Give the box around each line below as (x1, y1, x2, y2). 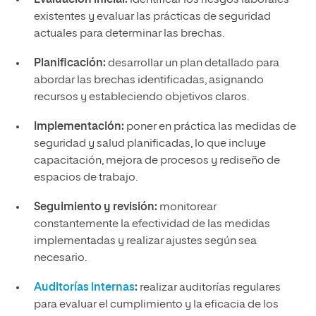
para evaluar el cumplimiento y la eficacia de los (33, 299, 279, 310)
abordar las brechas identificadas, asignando (33, 75, 264, 86)
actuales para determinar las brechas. (33, 28, 224, 39)
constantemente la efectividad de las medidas (33, 219, 270, 230)
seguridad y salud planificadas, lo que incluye (33, 138, 266, 150)
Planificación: (33, 58, 106, 69)
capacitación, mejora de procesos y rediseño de (33, 155, 280, 166)
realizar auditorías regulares (137, 282, 281, 293)
